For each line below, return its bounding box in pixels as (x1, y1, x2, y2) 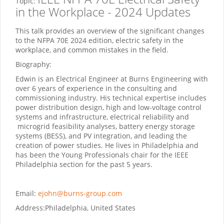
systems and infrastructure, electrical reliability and (15, 112, 189, 122)
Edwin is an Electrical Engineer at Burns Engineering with (15, 74, 208, 84)
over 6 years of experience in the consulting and (15, 83, 177, 93)
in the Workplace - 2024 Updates (15, 3, 190, 20)
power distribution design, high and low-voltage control (15, 102, 201, 112)
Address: (15, 203, 45, 213)
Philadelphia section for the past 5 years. (15, 159, 152, 169)
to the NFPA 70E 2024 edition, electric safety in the (15, 35, 183, 45)
